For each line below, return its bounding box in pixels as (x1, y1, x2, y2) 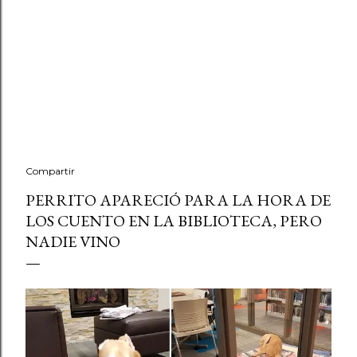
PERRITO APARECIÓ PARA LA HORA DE (25, 190, 331, 210)
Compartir (25, 165, 75, 177)
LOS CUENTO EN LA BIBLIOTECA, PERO (25, 210, 322, 231)
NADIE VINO (25, 231, 120, 252)
